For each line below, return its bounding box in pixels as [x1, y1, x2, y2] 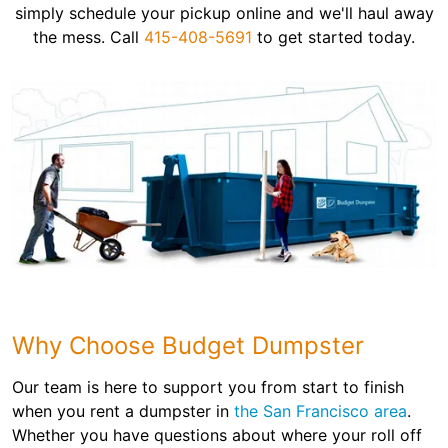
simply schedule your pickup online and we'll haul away [14, 3, 434, 23]
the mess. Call [33, 27, 144, 47]
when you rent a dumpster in [12, 401, 234, 422]
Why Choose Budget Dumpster [12, 331, 364, 361]
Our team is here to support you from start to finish [12, 377, 404, 398]
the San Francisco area [234, 401, 407, 422]
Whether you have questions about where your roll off [12, 425, 422, 446]
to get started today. [252, 27, 415, 47]
